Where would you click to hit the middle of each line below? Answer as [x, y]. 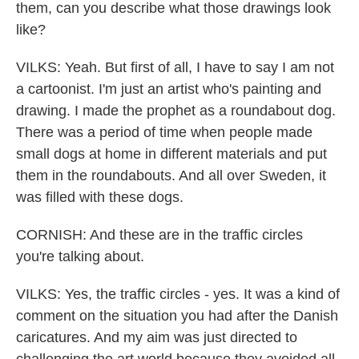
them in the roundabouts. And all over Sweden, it [171, 175]
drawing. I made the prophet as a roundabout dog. [176, 111]
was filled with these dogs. [100, 197]
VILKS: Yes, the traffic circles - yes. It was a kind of [178, 294]
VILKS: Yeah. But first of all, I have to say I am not [175, 67]
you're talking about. [80, 256]
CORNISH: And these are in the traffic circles [159, 235]
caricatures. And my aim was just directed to [157, 337]
